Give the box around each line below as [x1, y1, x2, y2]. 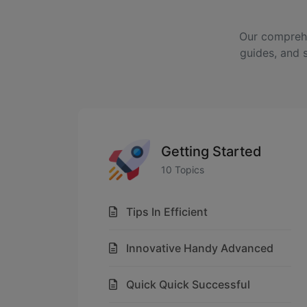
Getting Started [161, 143, 262, 160]
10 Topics [161, 163, 204, 175]
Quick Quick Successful [126, 278, 250, 291]
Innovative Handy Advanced [126, 241, 273, 255]
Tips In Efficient [126, 205, 208, 219]
